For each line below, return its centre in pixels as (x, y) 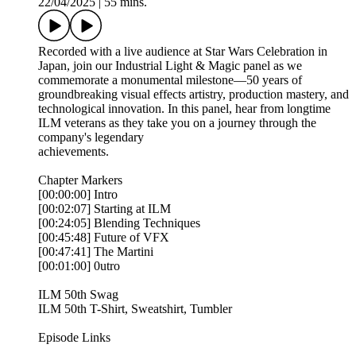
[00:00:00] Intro (78, 195)
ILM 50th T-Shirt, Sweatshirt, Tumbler (135, 309)
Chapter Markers (80, 180)
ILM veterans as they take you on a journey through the (177, 123)
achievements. (74, 152)
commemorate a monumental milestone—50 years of (170, 80)
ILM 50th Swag (78, 295)
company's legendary (91, 137)
